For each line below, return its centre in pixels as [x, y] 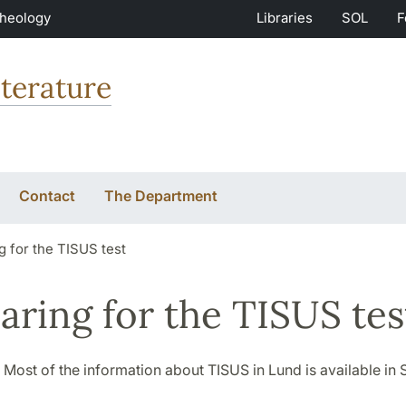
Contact [47, 195]
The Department [161, 195]
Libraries [285, 18]
